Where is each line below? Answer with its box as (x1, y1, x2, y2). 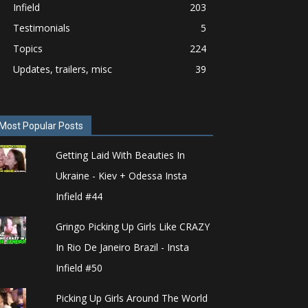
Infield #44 (55, 189, 102, 203)
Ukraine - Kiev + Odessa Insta (55, 168, 187, 182)
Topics (13, 41, 43, 55)
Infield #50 (55, 261, 102, 274)
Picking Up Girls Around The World (55, 291, 208, 305)
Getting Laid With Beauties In (55, 148, 185, 162)
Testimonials (13, 21, 70, 34)
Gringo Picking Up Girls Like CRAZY (55, 219, 210, 233)
